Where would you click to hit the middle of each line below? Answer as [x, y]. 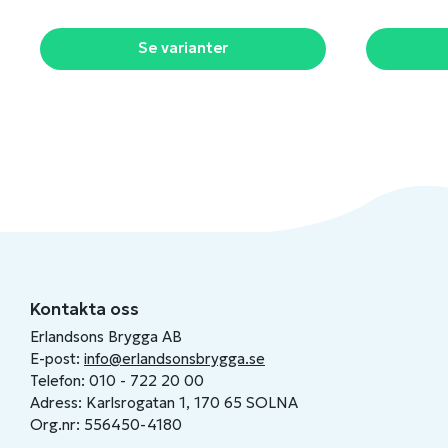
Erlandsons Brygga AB [106, 336]
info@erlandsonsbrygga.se [174, 358]
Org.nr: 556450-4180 [106, 424]
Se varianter [183, 47]
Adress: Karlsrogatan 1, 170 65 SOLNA [164, 402]
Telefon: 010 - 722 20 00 [117, 380]
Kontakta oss [84, 309]
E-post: [57, 358]
